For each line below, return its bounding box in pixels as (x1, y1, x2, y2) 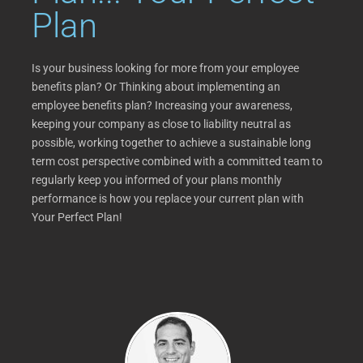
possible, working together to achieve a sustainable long (32, 136, 311, 150)
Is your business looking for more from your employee (32, 62, 299, 75)
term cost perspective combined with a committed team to (32, 155, 322, 169)
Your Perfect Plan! (32, 211, 122, 224)
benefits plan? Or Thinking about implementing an (32, 80, 280, 94)
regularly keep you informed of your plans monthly (32, 173, 282, 187)
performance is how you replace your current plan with (32, 192, 304, 206)
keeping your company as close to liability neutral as (32, 117, 291, 131)
